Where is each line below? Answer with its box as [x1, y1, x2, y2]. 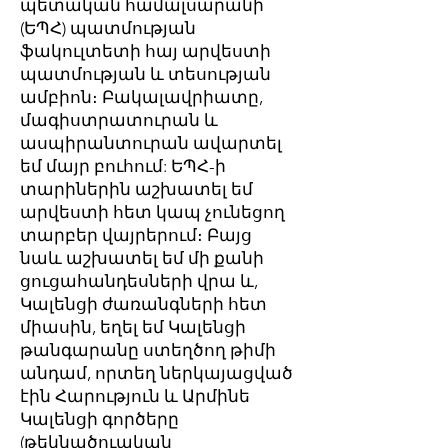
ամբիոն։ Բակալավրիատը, [20, 87, 263, 107]
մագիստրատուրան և [20, 110, 218, 130]
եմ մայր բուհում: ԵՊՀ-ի [20, 156, 226, 176]
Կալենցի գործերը [20, 409, 179, 429]
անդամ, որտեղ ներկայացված [20, 363, 293, 383]
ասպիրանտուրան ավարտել [20, 133, 282, 153]
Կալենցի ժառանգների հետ [20, 294, 267, 314]
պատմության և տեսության [20, 64, 271, 84]
